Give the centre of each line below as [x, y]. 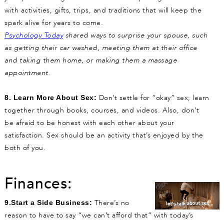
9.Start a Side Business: [48, 203]
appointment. [27, 73]
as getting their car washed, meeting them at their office [101, 48]
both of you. [25, 148]
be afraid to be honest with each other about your [89, 123]
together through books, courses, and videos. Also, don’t [102, 110]
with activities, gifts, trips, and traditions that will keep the [103, 10]
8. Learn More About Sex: [50, 98]
